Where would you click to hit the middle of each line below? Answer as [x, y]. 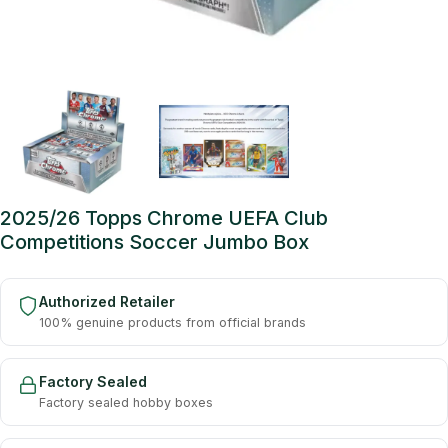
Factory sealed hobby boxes [126, 403]
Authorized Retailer [107, 302]
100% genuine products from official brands [172, 323]
